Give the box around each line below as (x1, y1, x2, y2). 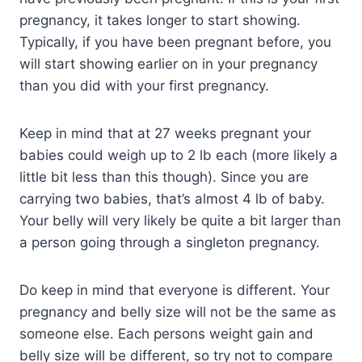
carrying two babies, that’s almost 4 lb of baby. (19, 191, 325, 208)
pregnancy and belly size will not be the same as (19, 304, 336, 321)
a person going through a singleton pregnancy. (19, 234, 320, 251)
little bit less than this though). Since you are (19, 169, 309, 186)
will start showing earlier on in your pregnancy (19, 56, 318, 73)
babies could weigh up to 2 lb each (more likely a (19, 147, 338, 164)
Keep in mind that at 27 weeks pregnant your (19, 125, 311, 142)
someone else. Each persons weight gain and (19, 326, 314, 343)
